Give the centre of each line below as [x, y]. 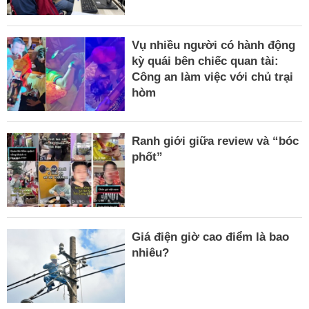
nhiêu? [151, 253]
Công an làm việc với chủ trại [213, 77]
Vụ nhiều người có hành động [214, 45]
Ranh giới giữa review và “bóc [216, 141]
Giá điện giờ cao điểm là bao [211, 237]
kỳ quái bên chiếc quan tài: [206, 61]
